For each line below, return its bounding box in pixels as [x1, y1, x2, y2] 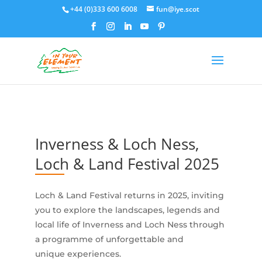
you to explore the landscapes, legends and [35, 205, 220, 215]
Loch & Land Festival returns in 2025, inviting [35, 190, 224, 201]
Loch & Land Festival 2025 [35, 153, 219, 174]
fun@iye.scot [156, 4, 200, 14]
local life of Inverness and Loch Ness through [35, 219, 225, 230]
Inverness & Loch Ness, [35, 133, 199, 154]
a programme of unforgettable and [35, 234, 184, 244]
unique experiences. [35, 249, 121, 259]
